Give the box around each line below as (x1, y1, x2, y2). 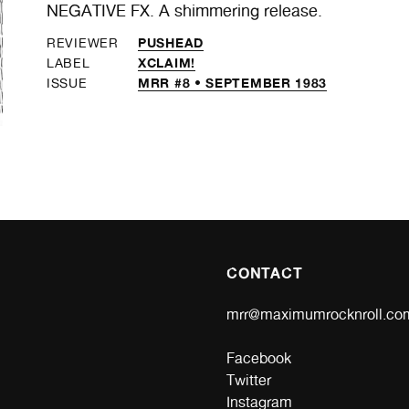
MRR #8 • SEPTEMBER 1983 (138, 74, 328, 90)
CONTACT (226, 263, 303, 282)
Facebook (226, 349, 291, 367)
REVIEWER (47, 35, 119, 50)
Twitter (226, 371, 271, 389)
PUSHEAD (138, 34, 204, 50)
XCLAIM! (138, 54, 195, 70)
